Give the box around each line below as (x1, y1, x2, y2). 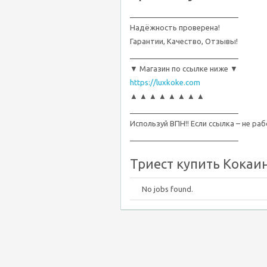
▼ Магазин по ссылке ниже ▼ (130, 64, 238, 73)
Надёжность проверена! (130, 23, 220, 32)
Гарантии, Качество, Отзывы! (130, 37, 238, 45)
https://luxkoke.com (130, 78, 200, 86)
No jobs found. (142, 185, 193, 193)
